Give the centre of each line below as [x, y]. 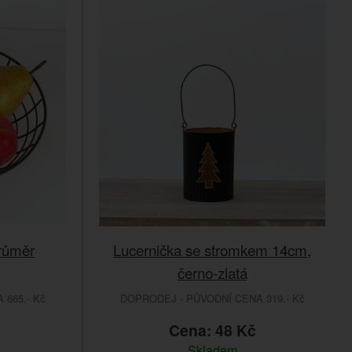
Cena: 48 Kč [212, 330]
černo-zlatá [212, 273]
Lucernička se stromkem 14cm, [212, 250]
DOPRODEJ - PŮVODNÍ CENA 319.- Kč [212, 299]
